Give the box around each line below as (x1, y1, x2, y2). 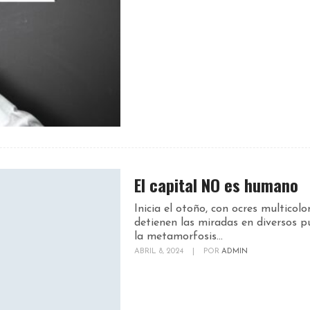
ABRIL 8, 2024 (134, 248, 185, 256)
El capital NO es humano (134, 172, 298, 198)
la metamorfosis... (134, 231, 223, 243)
